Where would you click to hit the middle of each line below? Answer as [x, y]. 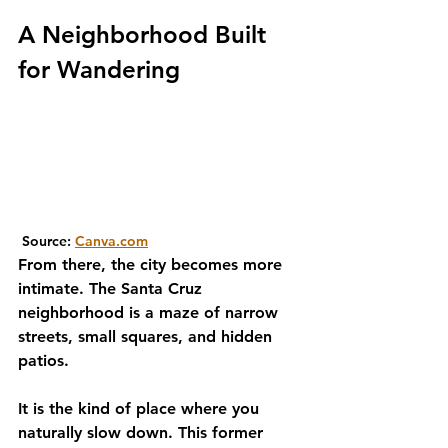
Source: [46, 241]
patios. [46, 360]
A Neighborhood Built [145, 34]
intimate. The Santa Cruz [112, 288]
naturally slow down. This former [143, 432]
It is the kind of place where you [141, 408]
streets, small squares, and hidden [147, 336]
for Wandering [99, 69]
